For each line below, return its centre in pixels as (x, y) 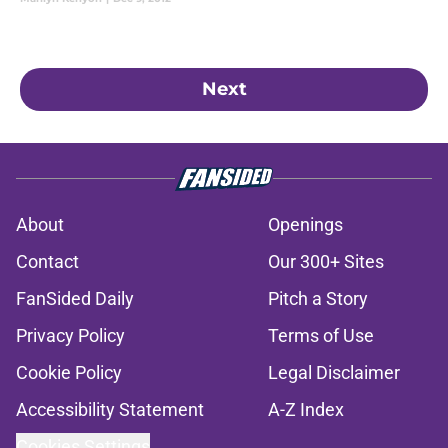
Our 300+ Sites (326, 261)
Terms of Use (321, 335)
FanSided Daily (75, 298)
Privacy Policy (70, 335)
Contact (47, 261)
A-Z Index (306, 409)
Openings (305, 224)
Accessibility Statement (110, 409)
